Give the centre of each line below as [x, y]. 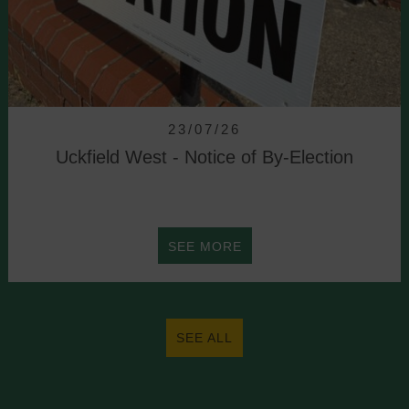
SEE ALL [204, 337]
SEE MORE [204, 246]
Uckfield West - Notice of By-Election [204, 157]
